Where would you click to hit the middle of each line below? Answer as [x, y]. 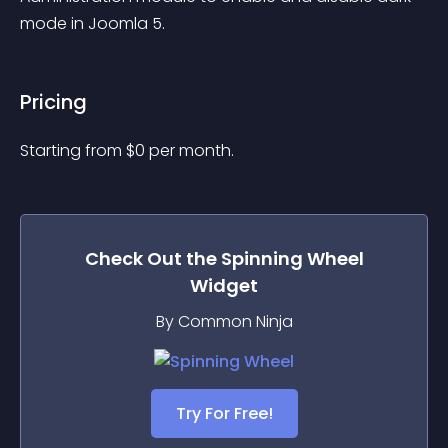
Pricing [53, 102]
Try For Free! [224, 413]
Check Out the [152, 258]
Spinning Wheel [292, 258]
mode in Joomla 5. [92, 23]
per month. [191, 150]
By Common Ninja [224, 321]
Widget [224, 285]
